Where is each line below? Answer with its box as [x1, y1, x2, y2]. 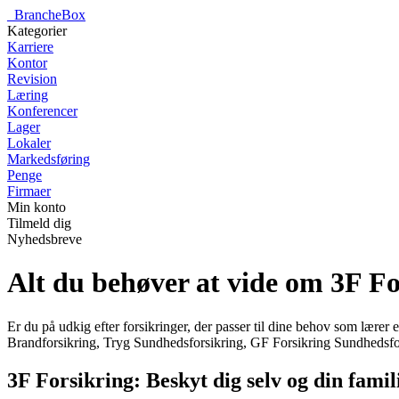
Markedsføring [7, 151, 90, 167]
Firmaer [7, 183, 51, 199]
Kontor [7, 55, 47, 70]
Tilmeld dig [7, 216, 71, 231]
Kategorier [7, 23, 67, 38]
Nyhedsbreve [7, 232, 82, 247]
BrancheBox [14, 7, 85, 22]
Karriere [7, 39, 53, 54]
